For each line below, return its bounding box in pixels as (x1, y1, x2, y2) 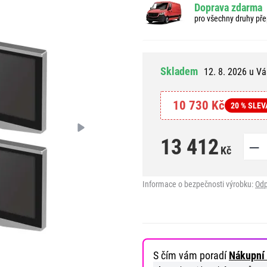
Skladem (160, 65, 198, 77)
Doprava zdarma (194, 1, 262, 14)
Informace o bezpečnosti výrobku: (142, 179, 255, 189)
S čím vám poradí (153, 249, 229, 262)
